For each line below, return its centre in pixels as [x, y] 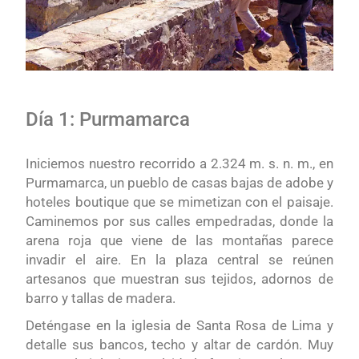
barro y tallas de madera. [101, 298]
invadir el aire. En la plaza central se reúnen [179, 260]
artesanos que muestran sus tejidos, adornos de [179, 279]
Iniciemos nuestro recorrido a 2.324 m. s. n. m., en [179, 164]
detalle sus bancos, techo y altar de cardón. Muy [179, 345]
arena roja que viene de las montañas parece [179, 241]
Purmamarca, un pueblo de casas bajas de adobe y [179, 183]
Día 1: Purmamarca [111, 120]
